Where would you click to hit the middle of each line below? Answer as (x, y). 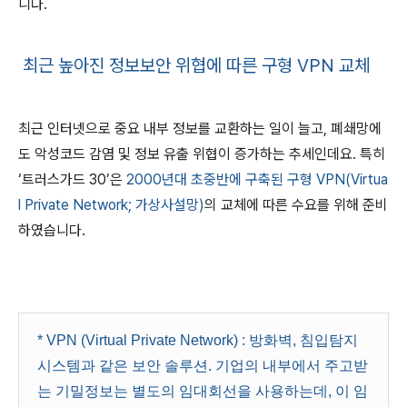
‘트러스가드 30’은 (70, 179)
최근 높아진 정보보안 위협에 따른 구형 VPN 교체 (194, 65)
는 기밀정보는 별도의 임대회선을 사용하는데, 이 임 (203, 391)
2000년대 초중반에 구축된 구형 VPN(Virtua (257, 179)
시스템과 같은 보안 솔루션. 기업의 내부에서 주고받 (203, 366)
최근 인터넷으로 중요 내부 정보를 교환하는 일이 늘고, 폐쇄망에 (200, 129)
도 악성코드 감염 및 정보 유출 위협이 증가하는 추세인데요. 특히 (203, 154)
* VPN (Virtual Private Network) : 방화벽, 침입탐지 (198, 340)
